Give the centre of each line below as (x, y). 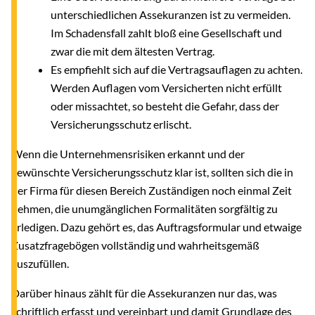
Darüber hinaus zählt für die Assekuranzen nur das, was (144, 292)
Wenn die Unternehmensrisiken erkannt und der (128, 153)
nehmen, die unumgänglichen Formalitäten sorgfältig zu (144, 208)
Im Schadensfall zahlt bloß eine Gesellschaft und (166, 32)
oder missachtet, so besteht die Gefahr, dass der (165, 105)
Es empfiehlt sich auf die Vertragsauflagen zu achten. (176, 69)
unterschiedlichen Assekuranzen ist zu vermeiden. (171, 14)
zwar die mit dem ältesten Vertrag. (134, 51)
